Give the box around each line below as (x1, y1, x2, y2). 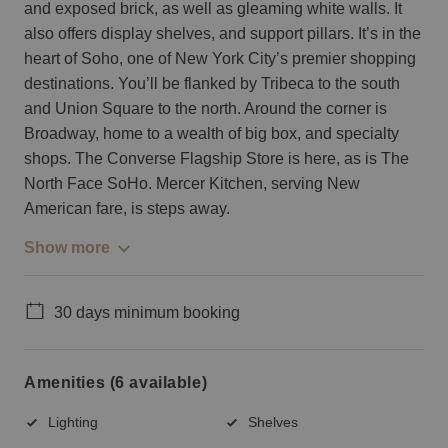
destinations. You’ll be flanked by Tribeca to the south (24, 74, 400, 92)
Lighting (48, 413, 98, 430)
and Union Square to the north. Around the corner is (24, 99, 387, 117)
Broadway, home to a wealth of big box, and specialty (24, 124, 399, 142)
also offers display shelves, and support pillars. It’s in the (24, 24, 421, 42)
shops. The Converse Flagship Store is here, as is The (24, 149, 409, 167)
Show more (24, 238, 110, 256)
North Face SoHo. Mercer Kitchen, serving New (24, 174, 360, 192)
